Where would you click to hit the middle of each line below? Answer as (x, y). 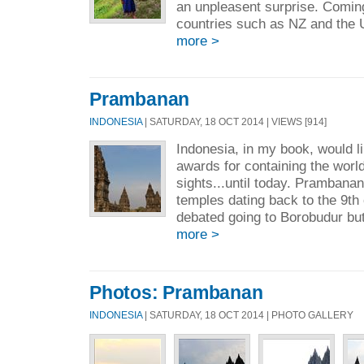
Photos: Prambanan (176, 293)
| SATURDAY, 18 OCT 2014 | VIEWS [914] (234, 121)
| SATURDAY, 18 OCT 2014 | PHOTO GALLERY (248, 314)
